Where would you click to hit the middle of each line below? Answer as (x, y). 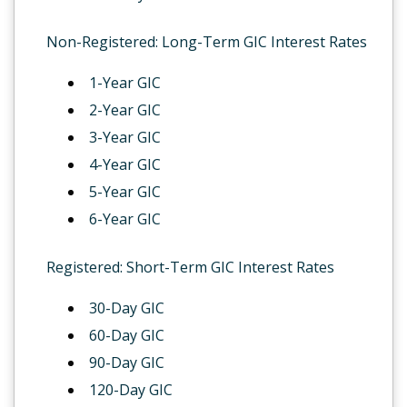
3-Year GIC (125, 137)
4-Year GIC (125, 164)
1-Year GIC (125, 83)
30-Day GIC (127, 308)
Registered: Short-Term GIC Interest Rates (190, 267)
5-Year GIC (125, 192)
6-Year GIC (125, 219)
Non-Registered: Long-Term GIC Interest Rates (207, 42)
